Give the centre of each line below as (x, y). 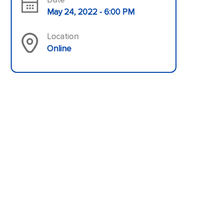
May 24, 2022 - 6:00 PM (90, 12)
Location (63, 37)
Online (59, 49)
